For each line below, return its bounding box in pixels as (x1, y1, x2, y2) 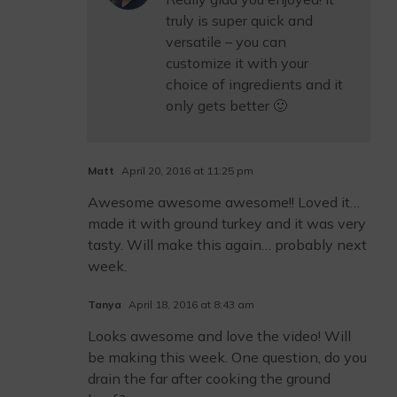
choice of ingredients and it (166, 75, 343, 93)
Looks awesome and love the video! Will (88, 327, 351, 345)
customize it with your (166, 54, 308, 72)
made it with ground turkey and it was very (88, 214, 366, 232)
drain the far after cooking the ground (88, 370, 331, 387)
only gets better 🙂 (166, 97, 287, 114)
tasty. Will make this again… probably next (88, 236, 367, 253)
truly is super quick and (166, 12, 313, 29)
